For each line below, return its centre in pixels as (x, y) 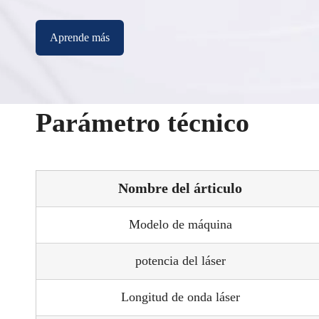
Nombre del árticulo (180, 188)
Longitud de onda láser (180, 297)
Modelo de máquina (180, 224)
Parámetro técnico (142, 122)
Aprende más (80, 37)
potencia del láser (180, 260)
